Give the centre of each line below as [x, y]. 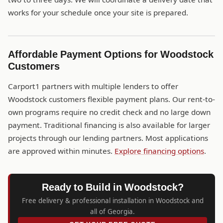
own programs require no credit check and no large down [109, 112]
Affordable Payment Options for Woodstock [111, 55]
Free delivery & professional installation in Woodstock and [112, 201]
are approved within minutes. [61, 151]
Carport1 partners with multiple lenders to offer [93, 87]
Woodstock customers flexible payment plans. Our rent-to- [111, 100]
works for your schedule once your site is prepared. [98, 13]
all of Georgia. [112, 212]
